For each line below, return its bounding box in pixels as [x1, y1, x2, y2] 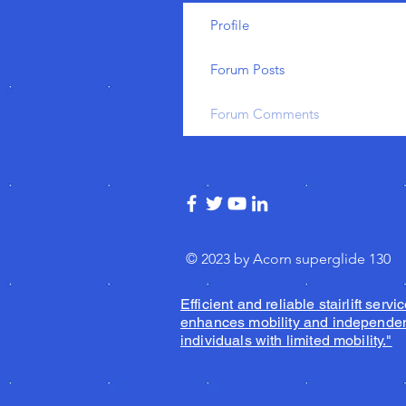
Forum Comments [210, 105, 319, 122]
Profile [210, 16, 249, 34]
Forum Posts [210, 61, 285, 78]
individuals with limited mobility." [180, 332, 392, 349]
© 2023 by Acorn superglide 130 [186, 250, 394, 267]
